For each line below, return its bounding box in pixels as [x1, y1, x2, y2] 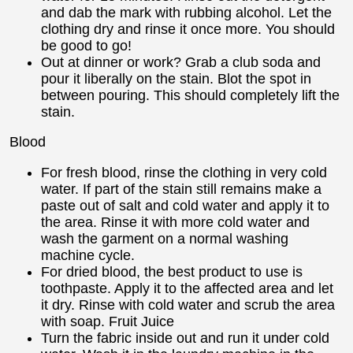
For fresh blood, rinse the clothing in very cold [41, 164, 327, 180]
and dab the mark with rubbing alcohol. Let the [41, 4, 332, 20]
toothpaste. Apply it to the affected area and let [41, 280, 333, 296]
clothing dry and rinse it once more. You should [41, 20, 335, 37]
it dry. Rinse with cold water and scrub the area [41, 296, 335, 313]
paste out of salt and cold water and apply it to [41, 197, 329, 214]
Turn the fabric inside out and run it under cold [41, 329, 329, 346]
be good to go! [41, 37, 132, 54]
